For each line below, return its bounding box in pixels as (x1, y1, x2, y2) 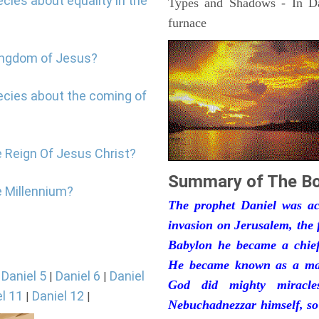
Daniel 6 (56, 268, 100, 283)
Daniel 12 (32, 288, 84, 303)
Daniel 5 (1, 268, 46, 283)
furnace (168, 16, 206, 30)
